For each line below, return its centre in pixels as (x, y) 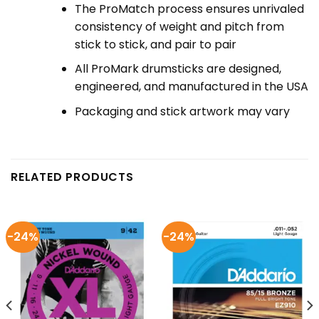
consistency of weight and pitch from (179, 26)
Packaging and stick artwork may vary (182, 111)
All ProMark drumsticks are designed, (178, 69)
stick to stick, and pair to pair (155, 44)
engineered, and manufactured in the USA (191, 87)
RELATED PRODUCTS (72, 177)
